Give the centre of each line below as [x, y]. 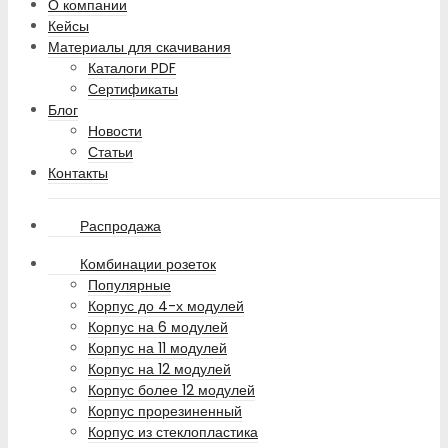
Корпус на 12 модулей [159, 369]
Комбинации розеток [148, 264]
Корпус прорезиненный [165, 411]
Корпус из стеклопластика [173, 432]
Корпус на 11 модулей [157, 348]
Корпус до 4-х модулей [166, 306]
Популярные [129, 285]
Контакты [78, 173]
